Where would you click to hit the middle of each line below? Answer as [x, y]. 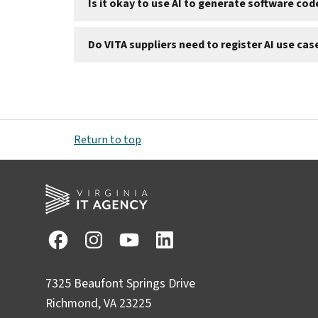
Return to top [108, 140]
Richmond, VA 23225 [100, 304]
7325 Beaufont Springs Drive [120, 284]
